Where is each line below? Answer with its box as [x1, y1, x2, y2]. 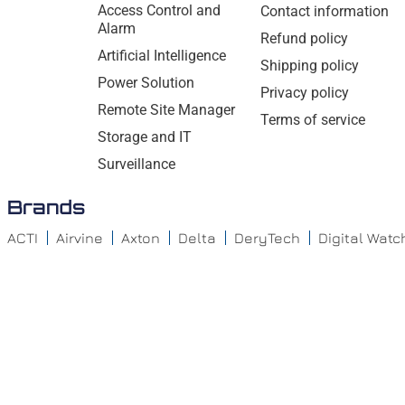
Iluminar [325, 270, 383, 287]
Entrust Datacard [282, 312, 402, 329]
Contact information [260, 3, 390, 21]
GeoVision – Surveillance [15, 270, 189, 287]
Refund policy [260, 30, 349, 48]
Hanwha [206, 270, 263, 287]
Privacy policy [260, 84, 350, 102]
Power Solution [97, 74, 194, 92]
